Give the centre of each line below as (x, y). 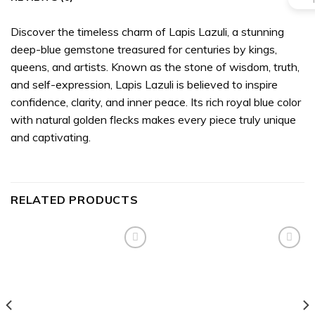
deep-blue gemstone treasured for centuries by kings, (144, 50)
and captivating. (51, 137)
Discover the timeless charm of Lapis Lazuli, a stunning (147, 32)
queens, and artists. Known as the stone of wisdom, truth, (155, 67)
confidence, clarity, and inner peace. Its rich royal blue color (156, 102)
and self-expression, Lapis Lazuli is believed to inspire (144, 85)
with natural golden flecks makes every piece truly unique (153, 120)
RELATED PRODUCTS (75, 199)
